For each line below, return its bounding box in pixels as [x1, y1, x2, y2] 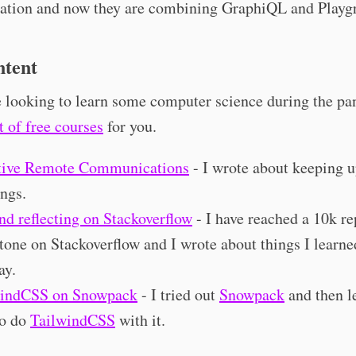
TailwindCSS [30, 309, 115, 331]
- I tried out [137, 284, 219, 305]
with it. [115, 309, 165, 331]
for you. [103, 115, 157, 137]
